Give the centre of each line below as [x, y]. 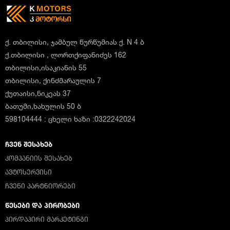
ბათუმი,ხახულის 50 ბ [43, 106]
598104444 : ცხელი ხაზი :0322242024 [70, 119]
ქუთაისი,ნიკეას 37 [38, 93]
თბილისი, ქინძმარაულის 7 [53, 80]
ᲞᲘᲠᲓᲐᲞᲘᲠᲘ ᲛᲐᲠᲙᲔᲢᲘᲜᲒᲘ [47, 219]
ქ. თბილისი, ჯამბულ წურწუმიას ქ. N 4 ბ [75, 42]
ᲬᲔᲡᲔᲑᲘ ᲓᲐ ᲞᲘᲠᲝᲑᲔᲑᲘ [42, 205]
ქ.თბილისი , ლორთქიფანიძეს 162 [66, 55]
